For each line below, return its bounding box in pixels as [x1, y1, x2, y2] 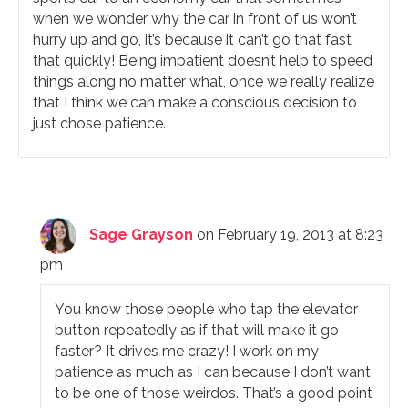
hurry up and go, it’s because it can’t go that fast [33, 30, 352, 48]
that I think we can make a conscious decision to [33, 93, 357, 111]
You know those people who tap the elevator [55, 300, 359, 318]
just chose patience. [33, 114, 166, 132]
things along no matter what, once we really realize [33, 72, 374, 90]
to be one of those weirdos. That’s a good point [55, 383, 373, 402]
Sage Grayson [89, 225, 194, 243]
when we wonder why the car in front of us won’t [33, 9, 357, 27]
